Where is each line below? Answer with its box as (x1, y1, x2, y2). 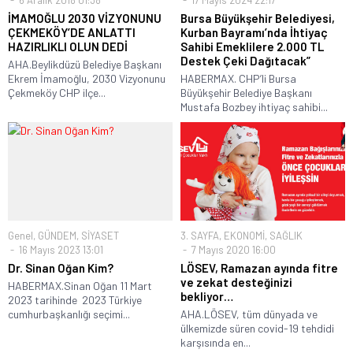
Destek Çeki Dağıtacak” (180, 53, 310, 68)
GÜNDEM (38, 229, 76, 243)
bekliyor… (180, 289, 233, 304)
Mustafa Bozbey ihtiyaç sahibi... (180, 99, 328, 113)
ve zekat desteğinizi (180, 275, 292, 290)
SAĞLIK (269, 229, 303, 243)
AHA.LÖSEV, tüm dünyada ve (180, 307, 318, 321)
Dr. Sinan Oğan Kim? (8, 261, 113, 276)
